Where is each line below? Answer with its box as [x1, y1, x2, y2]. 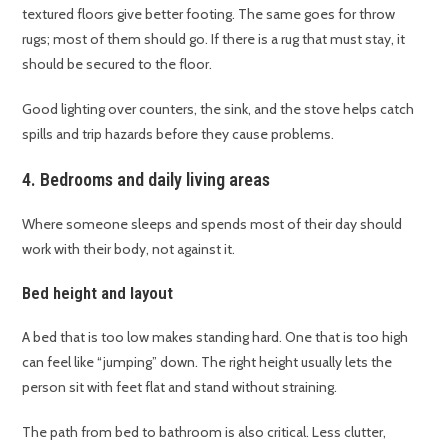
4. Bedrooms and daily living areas [22, 169, 271, 191]
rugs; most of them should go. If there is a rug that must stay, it [22, 30, 406, 49]
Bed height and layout [22, 283, 174, 304]
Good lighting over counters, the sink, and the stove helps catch [22, 100, 415, 119]
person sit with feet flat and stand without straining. [22, 378, 338, 397]
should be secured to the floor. [22, 55, 213, 74]
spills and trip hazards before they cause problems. [22, 125, 335, 144]
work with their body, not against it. [22, 240, 236, 259]
